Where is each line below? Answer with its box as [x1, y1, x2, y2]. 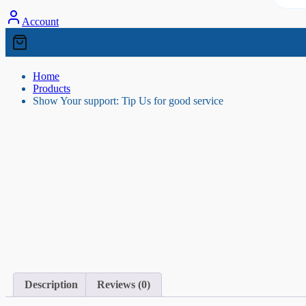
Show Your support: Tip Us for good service [33, 94, 223, 107]
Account [22, 15, 59, 27]
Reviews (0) [97, 279, 150, 291]
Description [25, 279, 78, 291]
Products [33, 82, 70, 94]
